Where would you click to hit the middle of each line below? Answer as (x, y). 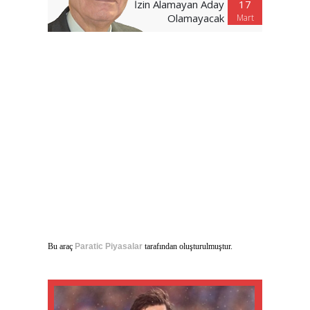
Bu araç (61, 246)
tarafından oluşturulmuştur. (188, 246)
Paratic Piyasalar (109, 246)
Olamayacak (196, 18)
